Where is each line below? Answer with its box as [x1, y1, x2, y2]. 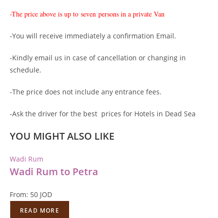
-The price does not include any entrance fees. [10, 87, 162, 96]
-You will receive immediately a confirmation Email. [10, 31, 176, 40]
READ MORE [20, 206, 59, 215]
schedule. [10, 65, 41, 74]
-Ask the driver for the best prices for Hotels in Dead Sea [10, 109, 196, 118]
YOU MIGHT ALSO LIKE [10, 129, 114, 143]
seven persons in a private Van [81, 9, 164, 18]
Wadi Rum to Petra [10, 164, 98, 178]
